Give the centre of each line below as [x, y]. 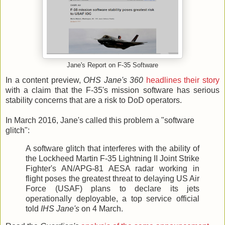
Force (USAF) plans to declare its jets [113, 188]
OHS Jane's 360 [114, 80]
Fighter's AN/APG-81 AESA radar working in [113, 168]
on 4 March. [101, 208]
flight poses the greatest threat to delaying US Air [113, 178]
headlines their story [183, 80]
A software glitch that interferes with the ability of [113, 148]
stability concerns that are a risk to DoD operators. [94, 100]
